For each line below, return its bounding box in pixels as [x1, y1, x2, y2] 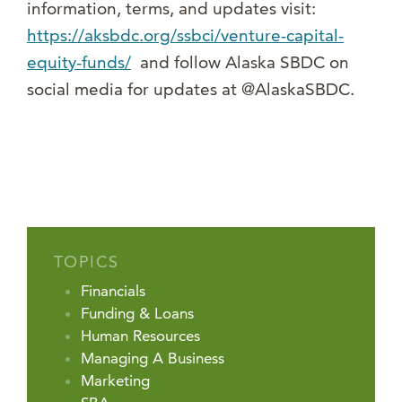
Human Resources [81, 327, 200, 345]
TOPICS [54, 251, 119, 273]
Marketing [81, 371, 150, 390]
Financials [81, 282, 145, 301]
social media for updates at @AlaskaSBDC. [27, 79, 354, 100]
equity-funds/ [27, 52, 131, 74]
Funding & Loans [81, 304, 194, 323]
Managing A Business [81, 349, 224, 368]
